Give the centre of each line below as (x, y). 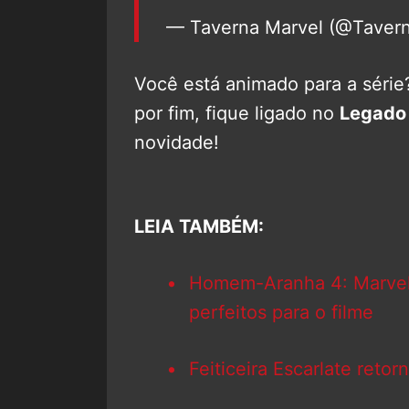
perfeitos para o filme (281, 312)
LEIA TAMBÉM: (199, 226)
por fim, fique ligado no (237, 113)
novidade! (177, 142)
